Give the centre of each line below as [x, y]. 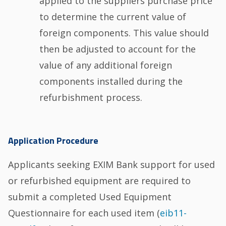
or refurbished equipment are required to [100, 181]
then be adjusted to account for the [117, 49]
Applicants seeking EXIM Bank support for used [112, 165]
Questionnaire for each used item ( [84, 213]
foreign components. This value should [124, 33]
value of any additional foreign [105, 65]
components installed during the [111, 81]
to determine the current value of [112, 16]
